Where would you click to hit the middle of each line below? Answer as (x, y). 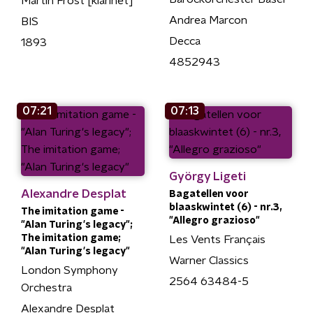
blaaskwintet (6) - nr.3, (225, 207)
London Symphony (70, 270)
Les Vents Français (217, 239)
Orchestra (46, 287)
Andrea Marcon (208, 20)
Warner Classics (209, 260)
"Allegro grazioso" (214, 220)
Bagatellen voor (209, 194)
